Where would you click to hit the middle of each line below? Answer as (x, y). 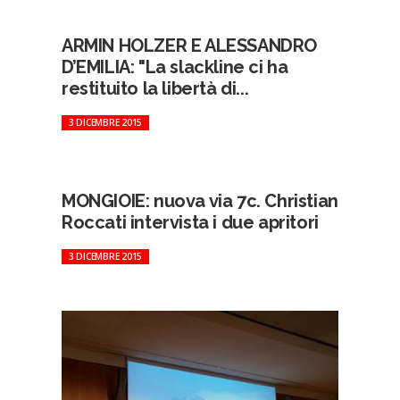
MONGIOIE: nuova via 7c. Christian (200, 200)
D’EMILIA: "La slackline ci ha (175, 67)
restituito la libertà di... (155, 88)
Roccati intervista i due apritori (190, 222)
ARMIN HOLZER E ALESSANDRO (189, 45)
